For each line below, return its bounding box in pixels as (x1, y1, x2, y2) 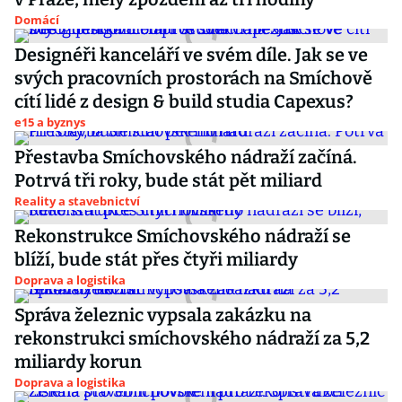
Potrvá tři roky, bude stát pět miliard (14, 170, 322, 191)
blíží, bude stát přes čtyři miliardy (14, 249, 298, 270)
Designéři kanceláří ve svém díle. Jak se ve (14, 44, 368, 66)
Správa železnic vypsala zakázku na (14, 304, 311, 326)
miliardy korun (14, 351, 142, 372)
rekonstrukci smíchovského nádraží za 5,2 (14, 328, 370, 349)
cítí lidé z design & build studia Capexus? (14, 91, 354, 112)
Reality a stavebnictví (14, 193, 140, 209)
